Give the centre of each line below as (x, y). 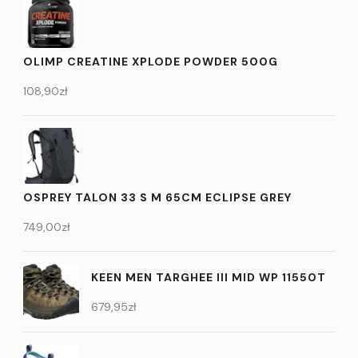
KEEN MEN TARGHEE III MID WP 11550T (209, 277)
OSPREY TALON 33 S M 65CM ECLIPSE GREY (157, 197)
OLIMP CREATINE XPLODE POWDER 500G (151, 61)
